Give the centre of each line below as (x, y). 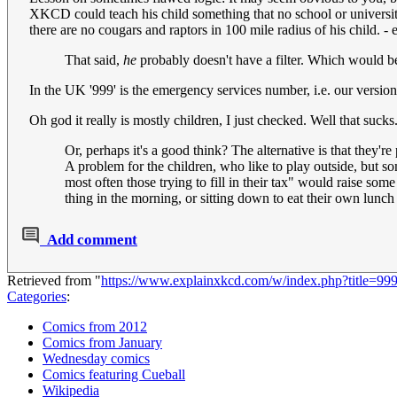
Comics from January (102, 342)
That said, (94, 59)
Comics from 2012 (95, 326)
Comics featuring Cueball (114, 374)
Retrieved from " (54, 280)
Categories (37, 296)
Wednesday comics (96, 358)
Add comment (92, 239)
